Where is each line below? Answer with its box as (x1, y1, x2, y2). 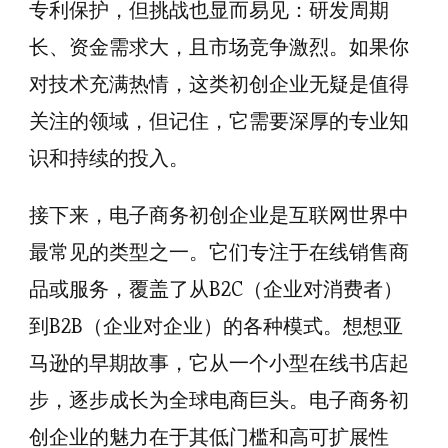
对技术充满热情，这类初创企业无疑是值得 (29, 71, 409, 97)
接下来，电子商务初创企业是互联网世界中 (29, 202, 409, 228)
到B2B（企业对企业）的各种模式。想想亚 (29, 313, 403, 339)
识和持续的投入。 (29, 145, 189, 171)
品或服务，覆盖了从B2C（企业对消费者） (29, 276, 403, 302)
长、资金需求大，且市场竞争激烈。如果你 (29, 34, 409, 60)
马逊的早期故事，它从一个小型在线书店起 (29, 350, 409, 376)
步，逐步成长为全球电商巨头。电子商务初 (29, 387, 409, 413)
